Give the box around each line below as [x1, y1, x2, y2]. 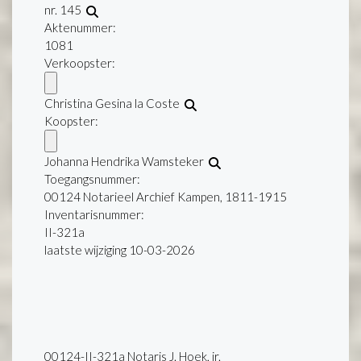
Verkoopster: [44, 56, 115, 71]
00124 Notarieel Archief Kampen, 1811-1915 [44, 189, 287, 205]
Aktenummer [44, 20, 113, 35]
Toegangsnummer [44, 172, 137, 187]
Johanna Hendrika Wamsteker [44, 154, 209, 169]
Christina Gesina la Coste [44, 96, 185, 111]
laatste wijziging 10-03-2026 [44, 243, 195, 258]
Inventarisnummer [44, 207, 141, 222]
